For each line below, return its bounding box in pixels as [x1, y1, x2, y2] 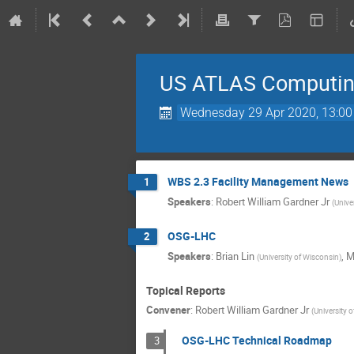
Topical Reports [146, 282, 225, 298]
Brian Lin [216, 248, 254, 263]
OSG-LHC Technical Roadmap [181, 333, 332, 348]
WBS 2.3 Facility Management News [168, 174, 348, 189]
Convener [146, 303, 190, 318]
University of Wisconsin [259, 250, 339, 262]
